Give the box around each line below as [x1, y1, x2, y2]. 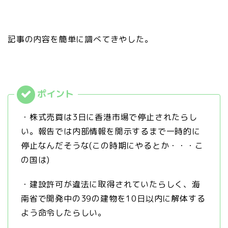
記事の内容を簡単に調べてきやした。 [8, 34, 153, 45]
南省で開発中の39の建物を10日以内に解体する [21, 193, 206, 205]
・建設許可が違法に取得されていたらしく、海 [21, 179, 201, 190]
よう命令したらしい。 [21, 207, 106, 219]
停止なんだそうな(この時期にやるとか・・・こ [21, 140, 204, 152]
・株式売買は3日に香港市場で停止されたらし [21, 111, 197, 123]
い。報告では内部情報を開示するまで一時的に [21, 126, 201, 137]
